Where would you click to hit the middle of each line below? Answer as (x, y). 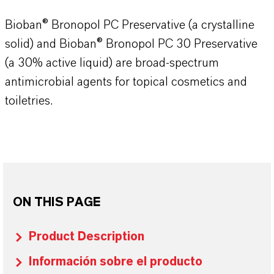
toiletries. (29, 101)
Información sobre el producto (116, 262)
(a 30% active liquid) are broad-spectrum (112, 63)
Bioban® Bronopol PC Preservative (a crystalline (130, 25)
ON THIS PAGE (57, 202)
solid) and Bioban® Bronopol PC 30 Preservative (131, 44)
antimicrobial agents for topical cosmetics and (126, 82)
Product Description (87, 237)
